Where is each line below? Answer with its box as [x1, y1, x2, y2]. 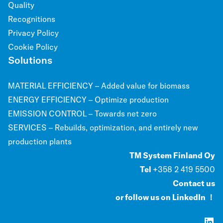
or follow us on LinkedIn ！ [115, 192, 215, 202]
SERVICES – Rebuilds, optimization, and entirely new [8, 122, 198, 132]
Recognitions [8, 13, 55, 24]
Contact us [173, 178, 215, 188]
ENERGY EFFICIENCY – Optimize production [8, 94, 169, 105]
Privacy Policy [8, 27, 59, 38]
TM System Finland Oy [129, 150, 215, 160]
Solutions [8, 53, 52, 66]
